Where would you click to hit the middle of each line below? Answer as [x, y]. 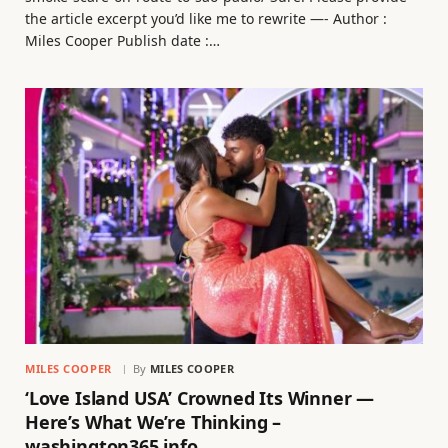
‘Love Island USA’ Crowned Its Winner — [200, 398]
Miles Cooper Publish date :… [122, 40]
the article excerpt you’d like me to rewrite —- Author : [206, 18]
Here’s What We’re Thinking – [153, 422]
